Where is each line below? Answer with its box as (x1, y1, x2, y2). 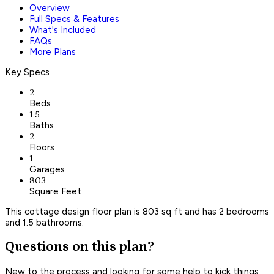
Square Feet (29, 185, 81, 197)
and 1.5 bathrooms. (5, 217, 84, 228)
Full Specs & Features (29, 13, 119, 24)
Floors (29, 141, 54, 153)
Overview (29, 2, 70, 13)
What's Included (29, 24, 96, 35)
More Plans (29, 46, 76, 57)
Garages (29, 163, 65, 175)
